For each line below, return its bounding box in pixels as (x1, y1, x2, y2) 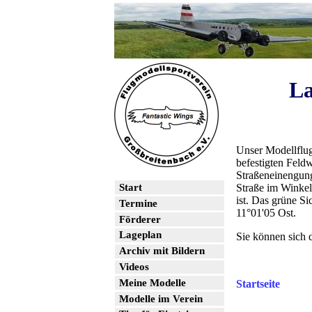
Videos (119, 260, 150, 272)
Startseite (236, 277, 280, 290)
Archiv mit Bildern (119, 245, 205, 257)
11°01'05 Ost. (236, 206, 296, 219)
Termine (119, 197, 158, 209)
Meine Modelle (119, 276, 187, 288)
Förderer (119, 213, 162, 225)
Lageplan (119, 229, 162, 241)
